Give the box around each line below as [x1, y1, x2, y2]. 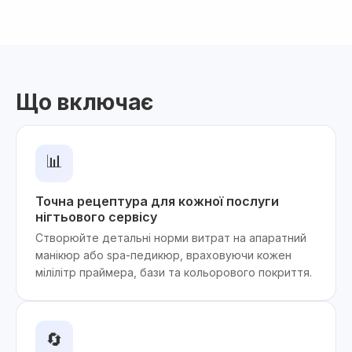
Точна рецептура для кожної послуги [35, 193, 279, 209]
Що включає [16, 89, 154, 115]
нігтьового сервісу [35, 209, 157, 225]
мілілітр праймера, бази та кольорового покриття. [35, 266, 312, 279]
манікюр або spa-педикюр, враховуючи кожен [35, 248, 291, 262]
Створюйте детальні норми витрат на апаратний [35, 231, 306, 244]
